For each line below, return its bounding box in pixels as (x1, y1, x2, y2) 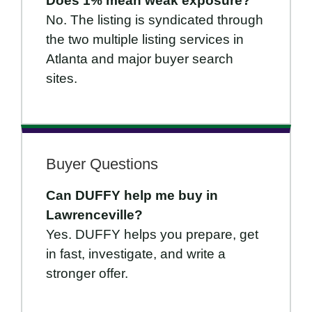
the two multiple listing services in (46, 32, 244, 47)
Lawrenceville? (46, 208, 143, 223)
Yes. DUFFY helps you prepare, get (46, 227, 258, 242)
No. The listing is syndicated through (46, 13, 263, 28)
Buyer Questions (46, 155, 158, 173)
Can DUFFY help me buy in (46, 188, 218, 203)
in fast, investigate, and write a (46, 247, 226, 262)
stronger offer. (46, 266, 128, 281)
